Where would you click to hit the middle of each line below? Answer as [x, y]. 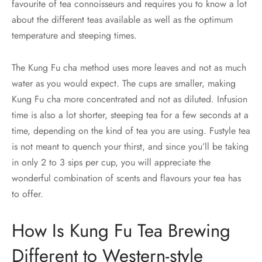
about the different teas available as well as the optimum [122, 20]
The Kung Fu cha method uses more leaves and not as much [129, 68]
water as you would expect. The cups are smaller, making [124, 84]
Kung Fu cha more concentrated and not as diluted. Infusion [130, 99]
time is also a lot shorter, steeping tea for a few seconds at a [130, 115]
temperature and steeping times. [74, 36]
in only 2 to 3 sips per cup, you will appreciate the [111, 163]
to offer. [27, 194]
